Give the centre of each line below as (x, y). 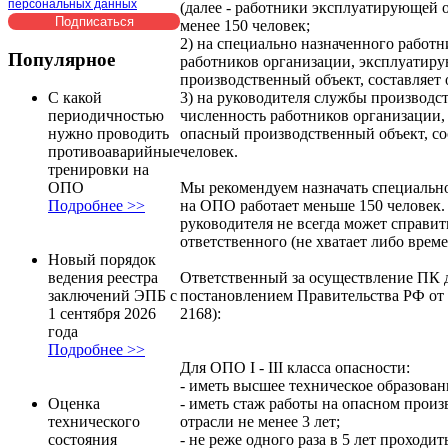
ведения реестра (103, 278)
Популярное (61, 59)
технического (94, 422)
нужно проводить (108, 134)
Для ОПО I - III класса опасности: (295, 368)
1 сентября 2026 (102, 314)
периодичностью (106, 116)
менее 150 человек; (245, 26)
